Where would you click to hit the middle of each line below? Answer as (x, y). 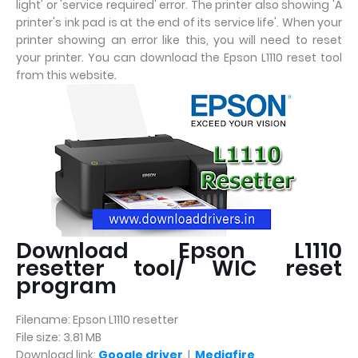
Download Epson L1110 (179, 251)
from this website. (66, 75)
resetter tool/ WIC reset (179, 268)
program (66, 286)
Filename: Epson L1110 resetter (97, 320)
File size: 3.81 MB (59, 337)
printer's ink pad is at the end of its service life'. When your (179, 22)
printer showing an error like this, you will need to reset (179, 40)
